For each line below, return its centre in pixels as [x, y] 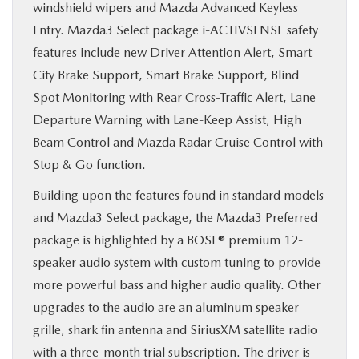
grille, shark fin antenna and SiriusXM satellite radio [175, 330]
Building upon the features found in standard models [178, 195]
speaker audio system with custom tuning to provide [177, 262]
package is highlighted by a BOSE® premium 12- [168, 240]
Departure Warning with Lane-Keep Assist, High [167, 120]
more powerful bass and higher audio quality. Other [177, 285]
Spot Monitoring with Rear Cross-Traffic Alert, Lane [174, 97]
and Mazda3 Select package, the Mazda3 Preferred [175, 218]
